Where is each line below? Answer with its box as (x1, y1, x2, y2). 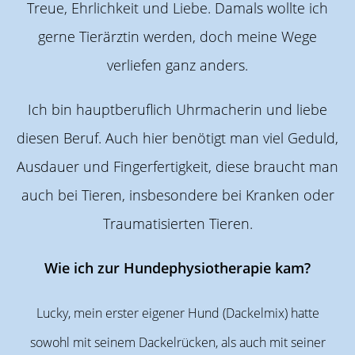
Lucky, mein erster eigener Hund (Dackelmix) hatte (36, 304, 319, 323)
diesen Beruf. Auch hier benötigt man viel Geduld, (17, 128, 338, 148)
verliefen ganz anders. (107, 55, 248, 75)
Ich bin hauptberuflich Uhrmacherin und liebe (28, 100, 327, 120)
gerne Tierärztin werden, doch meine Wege (38, 27, 317, 47)
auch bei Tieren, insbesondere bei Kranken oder (21, 185, 334, 205)
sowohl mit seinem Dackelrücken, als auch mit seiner (29, 334, 326, 352)
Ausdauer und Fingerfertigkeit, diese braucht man (17, 157, 338, 177)
